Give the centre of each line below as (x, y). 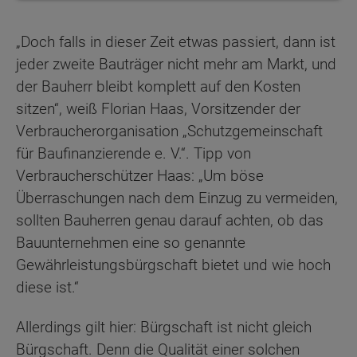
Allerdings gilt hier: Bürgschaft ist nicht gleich (164, 328)
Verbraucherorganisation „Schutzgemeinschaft (169, 131)
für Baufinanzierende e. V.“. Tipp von (133, 153)
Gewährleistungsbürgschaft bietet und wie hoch (173, 265)
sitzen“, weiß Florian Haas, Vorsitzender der (158, 108)
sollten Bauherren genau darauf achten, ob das (170, 220)
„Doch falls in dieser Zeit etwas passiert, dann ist (176, 41)
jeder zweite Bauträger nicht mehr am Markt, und (176, 64)
